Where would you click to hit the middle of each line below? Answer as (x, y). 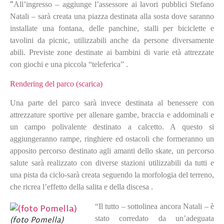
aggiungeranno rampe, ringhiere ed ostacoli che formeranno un (112, 139)
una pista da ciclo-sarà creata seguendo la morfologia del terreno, (112, 175)
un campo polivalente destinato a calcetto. (90, 127)
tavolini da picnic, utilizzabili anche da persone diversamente (112, 40)
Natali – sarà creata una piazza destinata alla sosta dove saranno (112, 16)
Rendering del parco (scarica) (56, 83)
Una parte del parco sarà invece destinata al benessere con (112, 103)
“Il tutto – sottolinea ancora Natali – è (154, 206)
